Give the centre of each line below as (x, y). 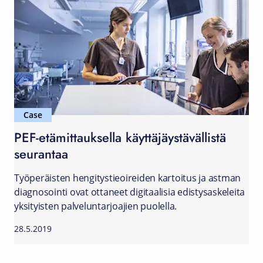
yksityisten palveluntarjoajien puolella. (95, 206)
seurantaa (41, 154)
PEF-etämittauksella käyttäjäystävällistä (120, 137)
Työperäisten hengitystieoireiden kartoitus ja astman (127, 178)
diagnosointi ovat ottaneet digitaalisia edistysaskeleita (129, 192)
